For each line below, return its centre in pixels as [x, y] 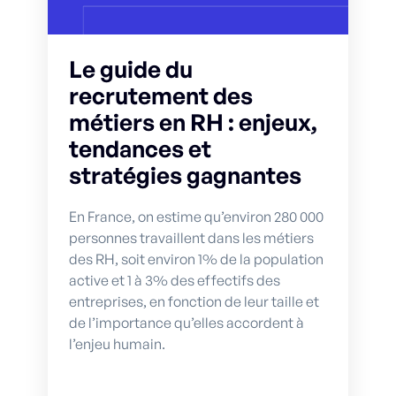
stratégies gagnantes [185, 175]
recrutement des [161, 95]
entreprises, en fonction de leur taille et [194, 301]
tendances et [140, 148]
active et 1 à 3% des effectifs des [175, 280]
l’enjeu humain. [117, 343]
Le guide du [131, 69]
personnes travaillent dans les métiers [191, 237]
